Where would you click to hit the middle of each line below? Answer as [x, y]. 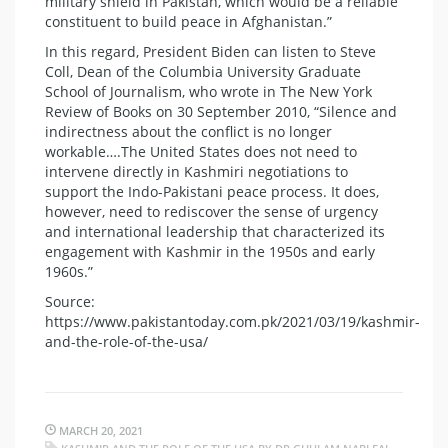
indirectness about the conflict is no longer [188, 132]
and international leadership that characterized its [215, 232]
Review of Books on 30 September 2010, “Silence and [221, 112]
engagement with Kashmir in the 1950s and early [210, 252]
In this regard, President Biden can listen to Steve [210, 52]
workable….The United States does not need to [201, 152]
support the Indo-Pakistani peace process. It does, [212, 192]
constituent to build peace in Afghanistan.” [188, 22]
